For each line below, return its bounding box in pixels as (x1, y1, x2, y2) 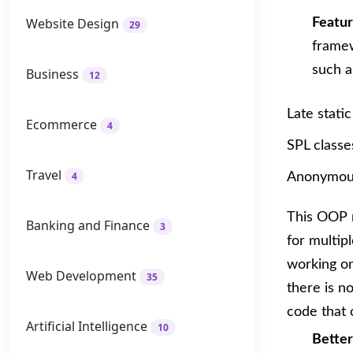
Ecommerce (26, 116, 97, 133)
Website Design (26, 15, 119, 32)
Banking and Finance (26, 217, 150, 234)
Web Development (26, 267, 136, 284)
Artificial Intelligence (26, 318, 147, 335)
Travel (26, 166, 61, 184)
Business (26, 65, 79, 83)
